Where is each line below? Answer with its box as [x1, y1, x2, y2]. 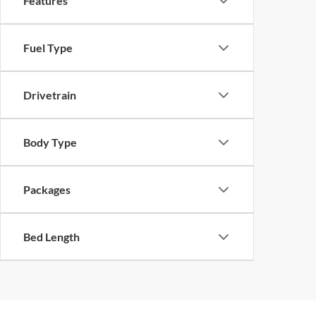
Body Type [23, 135, 77, 149]
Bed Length [23, 230, 80, 243]
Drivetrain [23, 88, 76, 102]
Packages [23, 183, 71, 196]
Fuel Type [23, 41, 73, 54]
